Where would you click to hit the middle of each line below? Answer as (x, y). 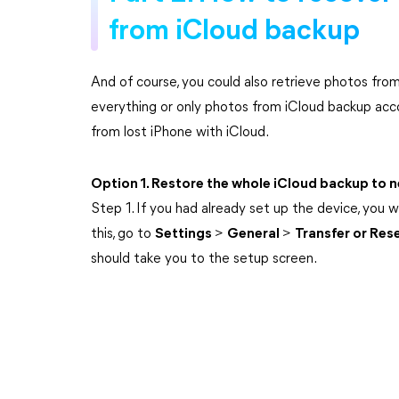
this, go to (123, 234)
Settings (185, 234)
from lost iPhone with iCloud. (180, 133)
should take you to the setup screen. (204, 259)
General (255, 234)
